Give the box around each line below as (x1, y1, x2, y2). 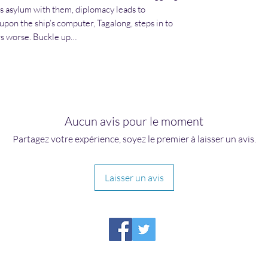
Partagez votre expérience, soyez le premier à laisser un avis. (12, 133, 256, 145)
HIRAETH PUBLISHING (66, 249, 203, 266)
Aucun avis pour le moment (65, 114, 203, 129)
